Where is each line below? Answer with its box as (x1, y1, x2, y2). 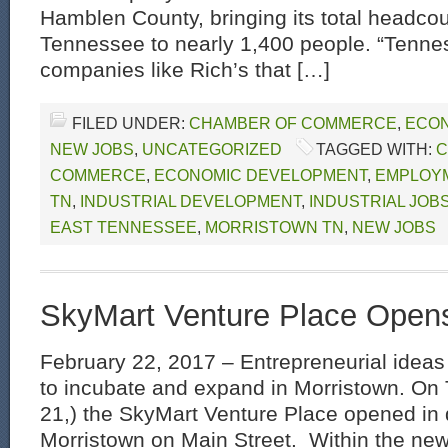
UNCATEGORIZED (142, 140, 282, 158)
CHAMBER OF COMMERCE (189, 114, 397, 132)
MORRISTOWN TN (205, 218, 344, 236)
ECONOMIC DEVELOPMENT (154, 166, 367, 184)
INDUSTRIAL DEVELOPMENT (80, 192, 301, 210)
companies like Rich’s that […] (40, 58, 330, 81)
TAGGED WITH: (316, 140, 436, 158)
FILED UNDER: (72, 114, 189, 132)
